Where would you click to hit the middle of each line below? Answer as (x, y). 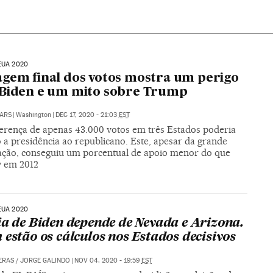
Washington (33, 115)
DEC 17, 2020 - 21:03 (87, 115)
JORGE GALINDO (45, 261)
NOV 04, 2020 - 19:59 (108, 261)
